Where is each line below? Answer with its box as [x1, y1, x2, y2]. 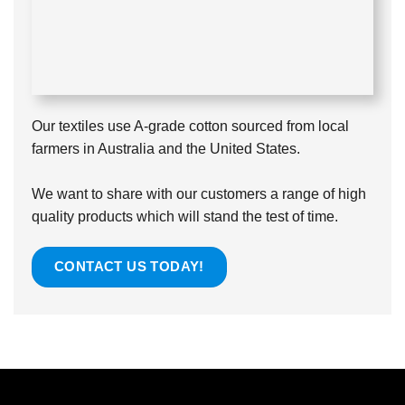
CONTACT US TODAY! [54, 259, 204, 275]
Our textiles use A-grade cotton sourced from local [32, 118, 349, 134]
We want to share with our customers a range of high [32, 185, 366, 202]
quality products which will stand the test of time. [32, 208, 338, 224]
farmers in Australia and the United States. [32, 140, 300, 156]
